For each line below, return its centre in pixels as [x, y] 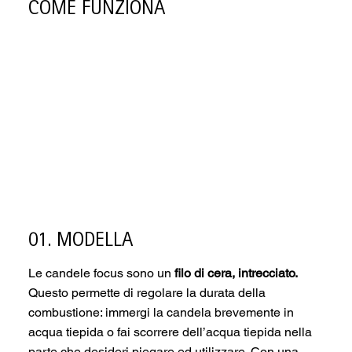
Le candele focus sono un [101, 273]
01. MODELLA [80, 242]
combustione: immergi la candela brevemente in [161, 313]
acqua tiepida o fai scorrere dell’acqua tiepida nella [170, 332]
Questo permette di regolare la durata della [147, 293]
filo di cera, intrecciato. [236, 273]
